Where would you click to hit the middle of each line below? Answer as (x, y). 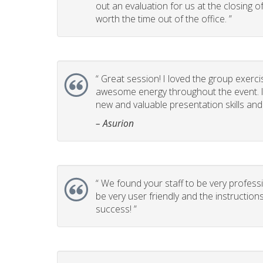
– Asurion (115, 123)
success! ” (116, 209)
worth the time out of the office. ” (164, 19)
